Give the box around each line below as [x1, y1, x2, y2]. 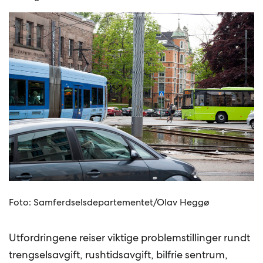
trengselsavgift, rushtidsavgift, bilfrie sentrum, [9, 248, 228, 262]
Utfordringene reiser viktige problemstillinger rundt [9, 231, 251, 245]
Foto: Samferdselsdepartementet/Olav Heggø [9, 196, 210, 209]
